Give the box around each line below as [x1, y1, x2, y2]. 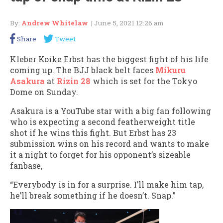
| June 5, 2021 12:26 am [88, 18, 164, 27]
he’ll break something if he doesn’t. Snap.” [10, 190, 176, 201]
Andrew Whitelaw [21, 18, 88, 27]
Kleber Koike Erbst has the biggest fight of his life [10, 53, 209, 64]
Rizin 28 [57, 75, 91, 86]
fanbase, [10, 160, 42, 171]
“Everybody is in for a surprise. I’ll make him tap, [10, 179, 204, 190]
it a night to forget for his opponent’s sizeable [10, 149, 191, 160]
